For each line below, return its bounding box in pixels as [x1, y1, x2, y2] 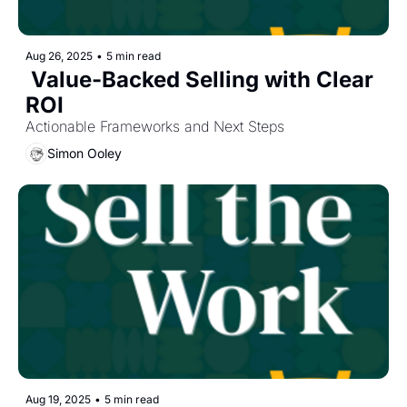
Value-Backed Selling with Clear [25, 65, 373, 93]
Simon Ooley [47, 145, 122, 162]
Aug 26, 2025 [25, 48, 93, 63]
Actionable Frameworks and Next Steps [25, 116, 284, 135]
